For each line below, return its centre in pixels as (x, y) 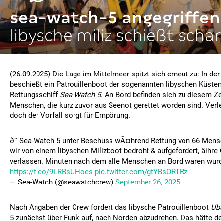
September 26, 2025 (148, 182)
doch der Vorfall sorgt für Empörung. (70, 115)
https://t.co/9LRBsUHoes (51, 172)
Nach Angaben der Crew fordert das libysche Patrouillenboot (110, 207)
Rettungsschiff (35, 95)
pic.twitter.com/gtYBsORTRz (141, 172)
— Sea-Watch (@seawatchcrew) (63, 182)
